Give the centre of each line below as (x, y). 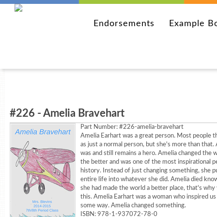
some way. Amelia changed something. (133, 206)
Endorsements (124, 24)
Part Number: (100, 127)
